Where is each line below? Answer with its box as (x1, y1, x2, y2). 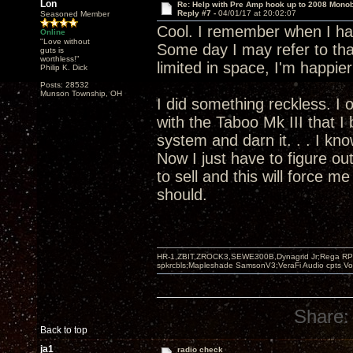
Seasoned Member (40, 9, 110, 18)
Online (40, 28, 65, 36)
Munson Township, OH (40, 89, 122, 98)
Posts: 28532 (40, 80, 89, 89)
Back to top (40, 325, 87, 336)
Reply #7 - (176, 9, 218, 17)
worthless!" (40, 54, 80, 63)
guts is (40, 46, 64, 54)
